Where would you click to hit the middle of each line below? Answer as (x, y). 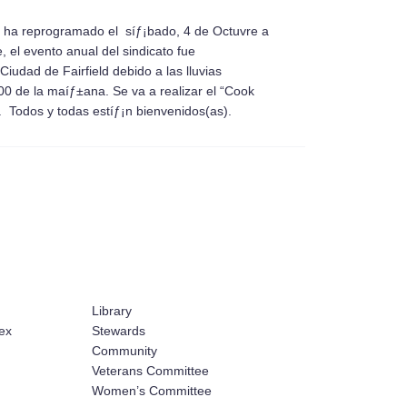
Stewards (119, 330)
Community (124, 350)
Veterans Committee (150, 370)
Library (112, 310)
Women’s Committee (152, 390)
